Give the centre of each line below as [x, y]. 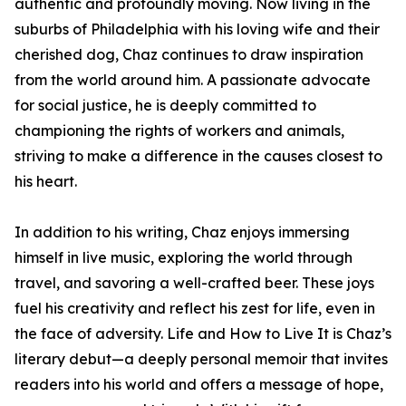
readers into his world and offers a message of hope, [199, 385]
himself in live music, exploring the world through [184, 258]
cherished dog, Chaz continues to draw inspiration [189, 55]
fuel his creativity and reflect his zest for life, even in [195, 309]
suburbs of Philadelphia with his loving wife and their [197, 29]
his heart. [46, 182]
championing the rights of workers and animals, [179, 131]
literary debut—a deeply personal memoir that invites [201, 359]
